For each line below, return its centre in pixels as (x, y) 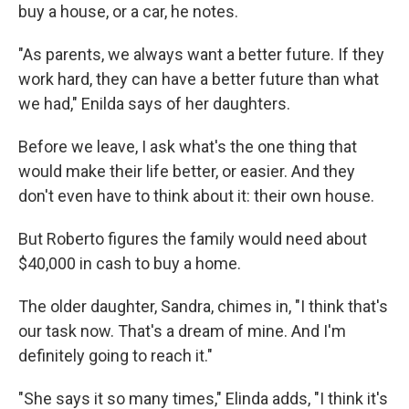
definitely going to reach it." (115, 356)
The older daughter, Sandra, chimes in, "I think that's (203, 307)
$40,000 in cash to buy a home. (130, 264)
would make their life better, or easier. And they (187, 172)
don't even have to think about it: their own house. (196, 196)
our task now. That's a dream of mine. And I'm (182, 331)
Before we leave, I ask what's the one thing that (188, 147)
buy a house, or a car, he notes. (128, 12)
